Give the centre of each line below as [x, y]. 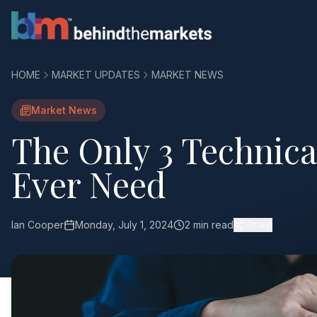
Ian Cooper [38, 225]
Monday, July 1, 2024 [124, 225]
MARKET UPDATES [96, 75]
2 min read [209, 225]
